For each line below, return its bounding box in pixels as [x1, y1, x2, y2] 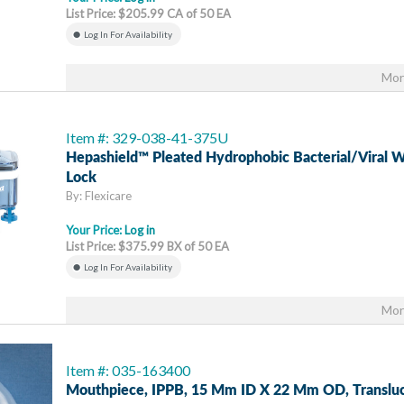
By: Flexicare [66, 188, 132, 203]
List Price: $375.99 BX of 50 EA [66, 239, 229, 253]
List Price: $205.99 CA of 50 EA [66, 6, 231, 21]
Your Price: [66, 223, 124, 237]
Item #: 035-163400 [66, 362, 190, 379]
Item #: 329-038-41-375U [66, 129, 228, 146]
